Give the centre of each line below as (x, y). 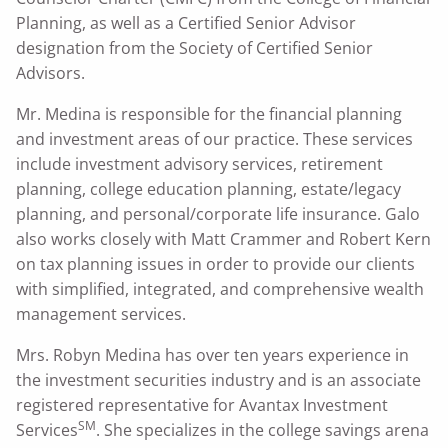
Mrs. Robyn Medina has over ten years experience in (212, 355)
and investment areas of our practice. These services (214, 139)
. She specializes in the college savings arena (262, 430)
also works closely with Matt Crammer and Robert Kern (223, 239)
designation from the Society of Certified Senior (194, 48)
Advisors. (50, 73)
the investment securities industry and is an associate (218, 380)
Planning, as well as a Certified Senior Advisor (186, 23)
